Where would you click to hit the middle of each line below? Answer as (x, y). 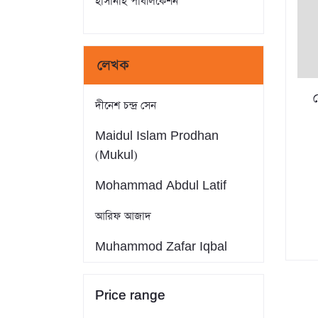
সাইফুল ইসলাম (126, 308)
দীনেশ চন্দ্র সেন (126, 106)
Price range (130, 296)
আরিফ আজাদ (123, 216)
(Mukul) (116, 155)
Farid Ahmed (132, 278)
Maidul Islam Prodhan (157, 136)
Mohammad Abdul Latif (161, 186)
